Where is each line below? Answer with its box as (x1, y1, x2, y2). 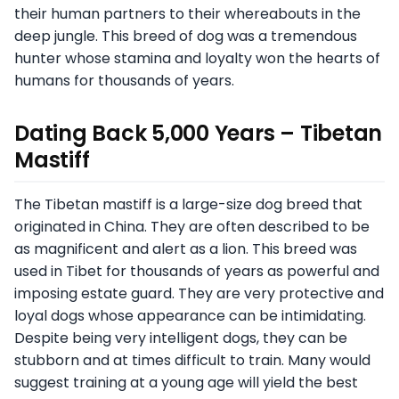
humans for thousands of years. (14, 70, 234, 92)
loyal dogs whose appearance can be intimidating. (14, 305, 366, 327)
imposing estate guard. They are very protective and (14, 283, 384, 305)
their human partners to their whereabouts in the (14, 4, 361, 25)
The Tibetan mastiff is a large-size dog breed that (14, 194, 362, 216)
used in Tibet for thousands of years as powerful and (14, 261, 379, 282)
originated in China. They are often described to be (14, 216, 370, 238)
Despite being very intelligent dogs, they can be (14, 328, 347, 349)
